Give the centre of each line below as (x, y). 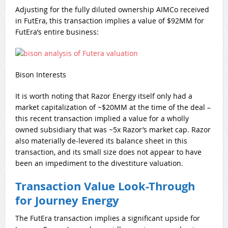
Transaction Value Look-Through (105, 186)
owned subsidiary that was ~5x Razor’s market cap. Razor (113, 129)
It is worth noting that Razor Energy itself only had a (104, 96)
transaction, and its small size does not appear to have (108, 152)
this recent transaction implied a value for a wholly (102, 118)
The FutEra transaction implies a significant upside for (107, 218)
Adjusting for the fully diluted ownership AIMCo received (112, 9)
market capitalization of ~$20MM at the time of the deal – (113, 107)
